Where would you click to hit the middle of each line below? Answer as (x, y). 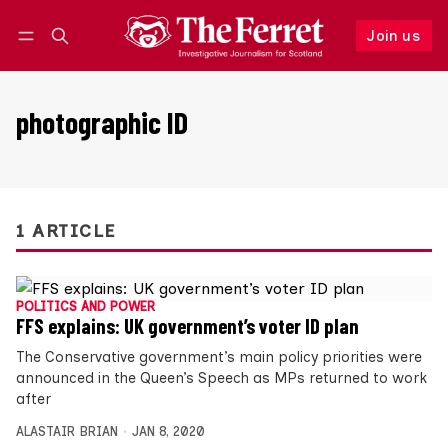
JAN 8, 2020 (168, 432)
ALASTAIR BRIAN (67, 432)
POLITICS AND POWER (85, 307)
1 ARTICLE (66, 231)
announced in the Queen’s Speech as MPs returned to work (221, 378)
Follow (306, 55)
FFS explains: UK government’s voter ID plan (187, 326)
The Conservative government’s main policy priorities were (219, 357)
